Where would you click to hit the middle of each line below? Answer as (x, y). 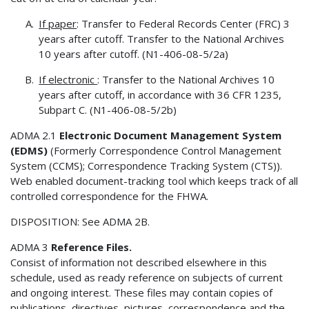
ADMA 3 (31, 247)
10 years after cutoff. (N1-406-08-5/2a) (134, 53)
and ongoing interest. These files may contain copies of (141, 292)
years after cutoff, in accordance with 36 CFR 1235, (160, 94)
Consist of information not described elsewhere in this (139, 262)
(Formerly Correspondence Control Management (165, 150)
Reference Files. (91, 247)
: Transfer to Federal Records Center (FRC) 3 (183, 23)
